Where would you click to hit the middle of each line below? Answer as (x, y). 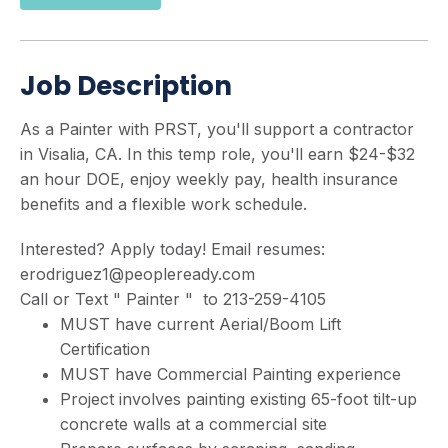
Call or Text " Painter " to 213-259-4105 (173, 299)
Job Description (126, 86)
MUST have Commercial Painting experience (230, 374)
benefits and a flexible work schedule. (163, 204)
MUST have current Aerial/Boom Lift (200, 324)
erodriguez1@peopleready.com (137, 274)
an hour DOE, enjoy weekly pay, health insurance (209, 179)
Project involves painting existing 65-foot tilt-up (238, 399)
